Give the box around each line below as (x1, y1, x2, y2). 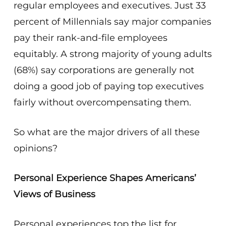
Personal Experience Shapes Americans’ (13, 173, 196, 184)
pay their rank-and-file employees (13, 32, 167, 43)
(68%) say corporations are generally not (13, 65, 194, 76)
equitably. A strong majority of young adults (13, 48, 212, 60)
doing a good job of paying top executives (13, 81, 204, 92)
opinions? (13, 143, 58, 154)
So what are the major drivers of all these (13, 127, 200, 138)
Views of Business (13, 189, 95, 200)
